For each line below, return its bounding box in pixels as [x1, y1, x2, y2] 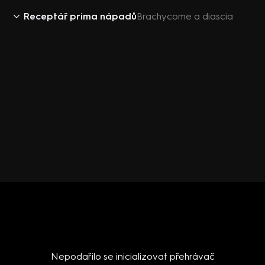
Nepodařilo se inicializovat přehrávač [50, 251, 215, 262]
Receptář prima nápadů [24, 11, 137, 22]
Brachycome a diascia [137, 11, 233, 22]
